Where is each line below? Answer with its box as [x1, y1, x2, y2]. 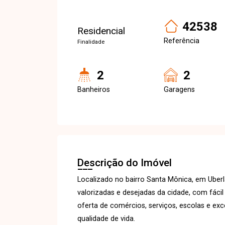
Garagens [164, 85, 195, 94]
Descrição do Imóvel [77, 157, 172, 169]
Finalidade [77, 39, 104, 45]
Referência [164, 37, 199, 45]
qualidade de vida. [77, 214, 135, 223]
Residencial [77, 25, 125, 37]
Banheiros [77, 85, 110, 94]
